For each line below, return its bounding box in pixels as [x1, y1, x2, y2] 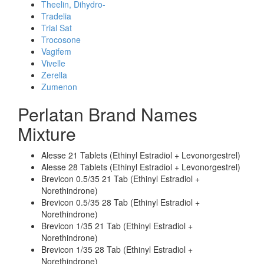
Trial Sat [41, 22, 72, 34]
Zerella [41, 69, 67, 81]
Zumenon [41, 81, 77, 93]
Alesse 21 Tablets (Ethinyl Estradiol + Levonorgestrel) [41, 149, 240, 161]
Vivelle [41, 57, 65, 69]
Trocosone [41, 34, 81, 45]
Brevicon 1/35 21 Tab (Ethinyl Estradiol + [41, 220, 193, 232]
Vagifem [41, 45, 71, 57]
